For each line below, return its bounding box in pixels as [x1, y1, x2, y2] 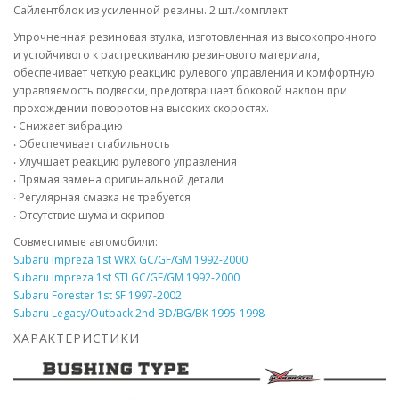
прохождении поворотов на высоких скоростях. [13, 101, 269, 116]
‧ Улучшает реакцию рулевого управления [13, 154, 237, 169]
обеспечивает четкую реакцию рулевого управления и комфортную [13, 65, 375, 80]
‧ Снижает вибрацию [13, 118, 123, 134]
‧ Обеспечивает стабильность [13, 136, 170, 151]
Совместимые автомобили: [13, 234, 158, 249]
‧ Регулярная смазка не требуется [13, 190, 191, 205]
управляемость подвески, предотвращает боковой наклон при [13, 83, 347, 98]
